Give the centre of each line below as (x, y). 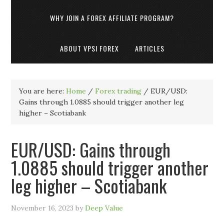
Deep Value (104, 208)
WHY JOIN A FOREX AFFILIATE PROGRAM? (112, 18)
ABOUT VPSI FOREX (89, 48)
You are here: (43, 91)
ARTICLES (149, 48)
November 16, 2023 (42, 208)
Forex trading (118, 91)
